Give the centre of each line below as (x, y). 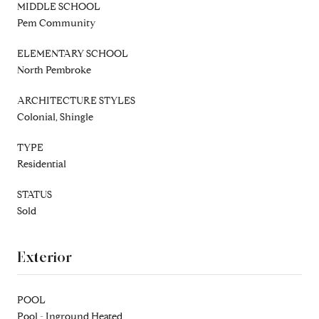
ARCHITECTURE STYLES (76, 100)
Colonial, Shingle (55, 117)
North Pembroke (54, 70)
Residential (42, 164)
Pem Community (56, 23)
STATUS (35, 194)
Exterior (45, 257)
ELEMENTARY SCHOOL (73, 53)
